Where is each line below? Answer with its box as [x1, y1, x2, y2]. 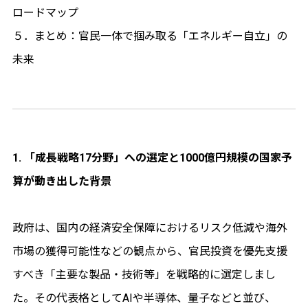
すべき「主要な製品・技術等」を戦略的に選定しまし [12, 267, 276, 281]
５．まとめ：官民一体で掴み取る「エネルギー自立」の [12, 29, 287, 43]
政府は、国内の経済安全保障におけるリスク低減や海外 [12, 221, 287, 234]
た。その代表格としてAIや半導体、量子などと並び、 [12, 291, 276, 305]
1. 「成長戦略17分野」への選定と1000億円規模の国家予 [12, 151, 292, 164]
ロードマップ [12, 5, 78, 19]
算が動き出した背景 [12, 174, 111, 188]
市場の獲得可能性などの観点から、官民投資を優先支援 [12, 244, 287, 258]
